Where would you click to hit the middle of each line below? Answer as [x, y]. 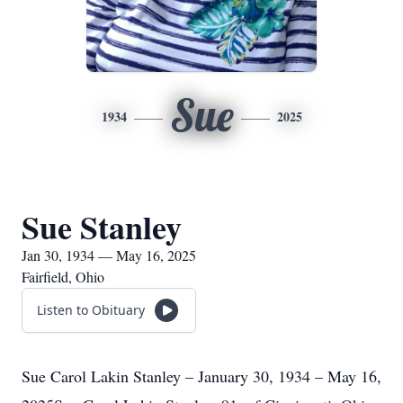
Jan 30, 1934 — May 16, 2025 [109, 255]
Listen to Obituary [91, 310]
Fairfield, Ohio [63, 277]
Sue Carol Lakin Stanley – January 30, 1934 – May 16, [201, 376]
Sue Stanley [102, 227]
